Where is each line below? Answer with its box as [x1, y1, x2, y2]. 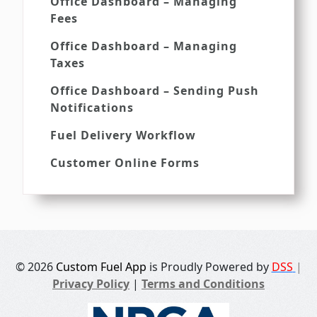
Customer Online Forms [50, 154, 200, 171]
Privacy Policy [52, 275, 129, 292]
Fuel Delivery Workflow [50, 127, 196, 143]
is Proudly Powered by [149, 258, 272, 275]
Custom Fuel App [55, 258, 149, 275]
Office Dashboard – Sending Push [50, 82, 259, 98]
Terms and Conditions [142, 275, 265, 292]
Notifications [50, 99, 134, 115]
